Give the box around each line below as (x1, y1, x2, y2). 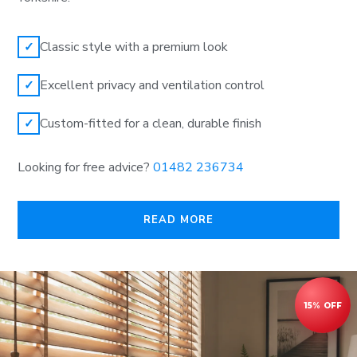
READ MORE (143, 213, 214, 227)
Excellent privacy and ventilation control (40, 76, 265, 94)
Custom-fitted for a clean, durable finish (40, 115, 261, 132)
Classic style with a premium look (40, 38, 228, 56)
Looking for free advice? (18, 159, 153, 176)
